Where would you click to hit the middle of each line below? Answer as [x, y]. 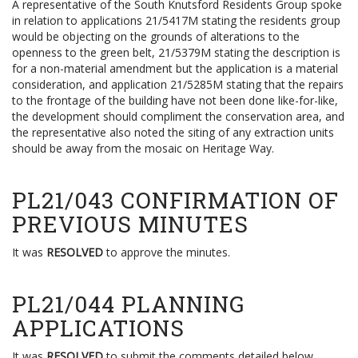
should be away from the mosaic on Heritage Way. [143, 148]
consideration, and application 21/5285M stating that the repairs [178, 84]
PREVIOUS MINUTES [130, 224]
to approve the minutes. [167, 252]
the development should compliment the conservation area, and [178, 116]
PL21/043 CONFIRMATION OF [175, 200]
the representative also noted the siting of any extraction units [173, 132]
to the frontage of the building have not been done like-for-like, [175, 100]
